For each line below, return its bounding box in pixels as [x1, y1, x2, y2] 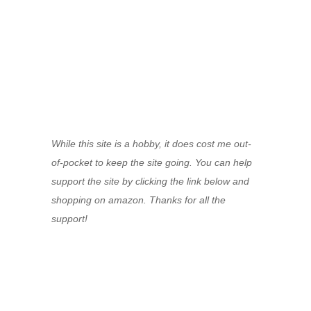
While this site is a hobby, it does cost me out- [51, 137, 251, 149]
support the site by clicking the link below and [51, 175, 249, 187]
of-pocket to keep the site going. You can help [51, 156, 252, 168]
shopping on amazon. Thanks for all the [51, 194, 226, 205]
